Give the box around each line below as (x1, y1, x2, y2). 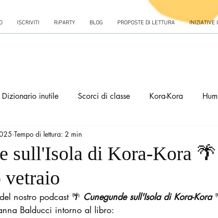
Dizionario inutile (2, 91, 58, 101)
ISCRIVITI (17, 19, 39, 26)
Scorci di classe (78, 91, 130, 101)
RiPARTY (54, 19, 75, 26)
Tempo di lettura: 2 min (14, 129, 82, 139)
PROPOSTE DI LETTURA (117, 19, 175, 26)
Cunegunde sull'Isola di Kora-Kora (80, 191, 215, 202)
